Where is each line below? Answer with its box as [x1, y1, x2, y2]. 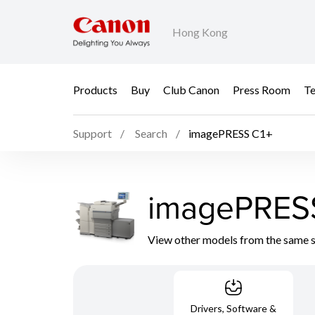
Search [135, 127, 167, 141]
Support [73, 127, 112, 141]
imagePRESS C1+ [188, 127, 273, 141]
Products [73, 82, 117, 96]
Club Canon [163, 82, 219, 96]
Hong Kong [172, 25, 228, 39]
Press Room [233, 82, 290, 96]
